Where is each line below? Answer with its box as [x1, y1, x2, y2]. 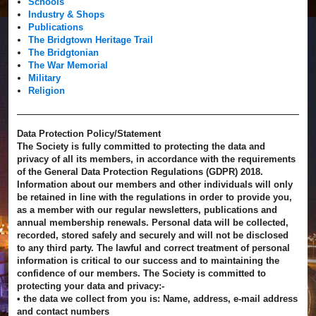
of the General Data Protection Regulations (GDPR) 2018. [17, 166, 263, 177]
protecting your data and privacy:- [17, 280, 164, 291]
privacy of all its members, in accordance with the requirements [17, 153, 296, 164]
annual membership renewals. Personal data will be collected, [17, 217, 288, 228]
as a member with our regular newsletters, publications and [17, 204, 277, 215]
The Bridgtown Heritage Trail [28, 34, 154, 45]
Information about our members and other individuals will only [17, 178, 293, 190]
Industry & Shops [28, 8, 105, 20]
